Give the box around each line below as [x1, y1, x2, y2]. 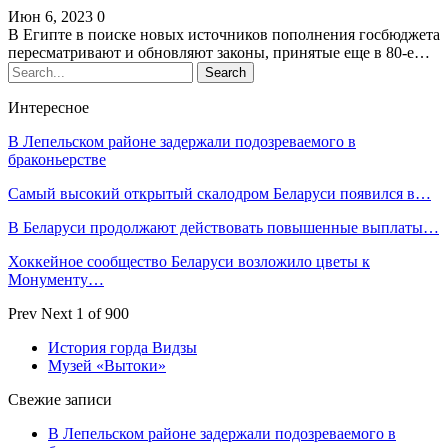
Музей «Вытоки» [48, 357, 166, 375]
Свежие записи [8, 391, 112, 409]
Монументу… [8, 271, 104, 289]
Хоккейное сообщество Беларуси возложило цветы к [8, 253, 370, 271]
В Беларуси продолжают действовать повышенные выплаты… [8, 219, 439, 237]
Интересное [8, 99, 89, 117]
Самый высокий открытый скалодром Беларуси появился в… [8, 185, 431, 203]
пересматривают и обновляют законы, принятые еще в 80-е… [8, 44, 430, 62]
